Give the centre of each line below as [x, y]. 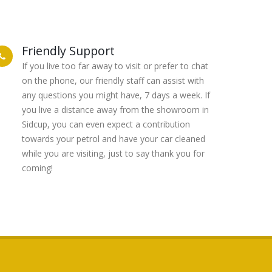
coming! [37, 168]
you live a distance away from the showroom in [115, 110]
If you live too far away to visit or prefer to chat [115, 66]
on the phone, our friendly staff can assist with [113, 80]
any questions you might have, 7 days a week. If [116, 95]
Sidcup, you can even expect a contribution [106, 124]
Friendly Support [68, 51]
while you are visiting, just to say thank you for [113, 153]
